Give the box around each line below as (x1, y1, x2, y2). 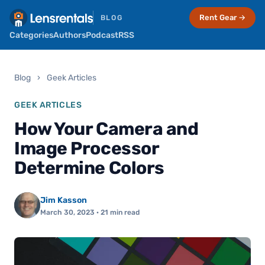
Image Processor (14, 138, 159, 159)
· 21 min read (95, 208, 140, 216)
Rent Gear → (199, 13, 245, 22)
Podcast (86, 30, 118, 40)
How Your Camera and (14, 118, 199, 140)
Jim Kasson (40, 195, 87, 205)
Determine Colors (14, 157, 164, 179)
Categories (9, 30, 53, 40)
